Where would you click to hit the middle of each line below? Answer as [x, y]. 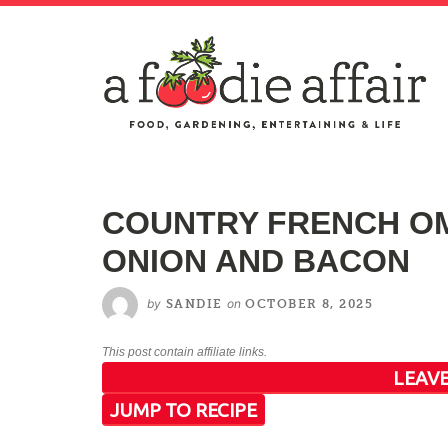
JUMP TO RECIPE [183, 409]
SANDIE [194, 303]
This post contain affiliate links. [184, 351]
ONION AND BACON [256, 260]
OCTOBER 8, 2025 [307, 303]
